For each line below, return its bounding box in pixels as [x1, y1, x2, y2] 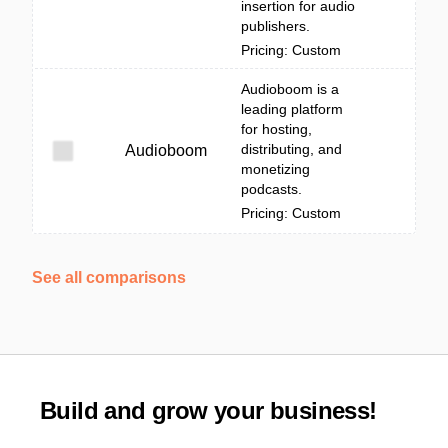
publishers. [241, 18, 310, 34]
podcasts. [241, 181, 302, 197]
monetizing [241, 161, 310, 177]
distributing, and [241, 141, 342, 157]
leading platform [241, 101, 343, 117]
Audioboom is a [241, 81, 339, 97]
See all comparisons [32, 269, 186, 286]
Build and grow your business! [40, 397, 377, 424]
